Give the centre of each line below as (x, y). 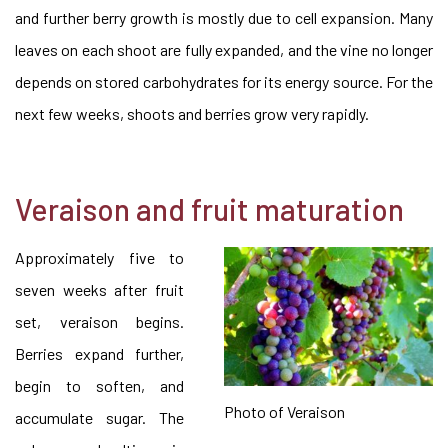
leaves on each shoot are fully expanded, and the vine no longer (224, 49)
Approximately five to (99, 257)
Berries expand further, (99, 353)
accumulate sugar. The (99, 417)
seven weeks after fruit (99, 289)
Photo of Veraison (284, 412)
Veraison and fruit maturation (209, 209)
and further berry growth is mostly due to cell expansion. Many (224, 17)
